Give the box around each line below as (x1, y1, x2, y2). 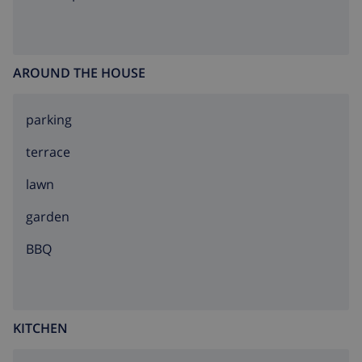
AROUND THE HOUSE (13, 64, 145, 82)
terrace (26, 143, 70, 162)
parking (26, 111, 72, 129)
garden (26, 208, 69, 226)
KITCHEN (13, 319, 68, 338)
